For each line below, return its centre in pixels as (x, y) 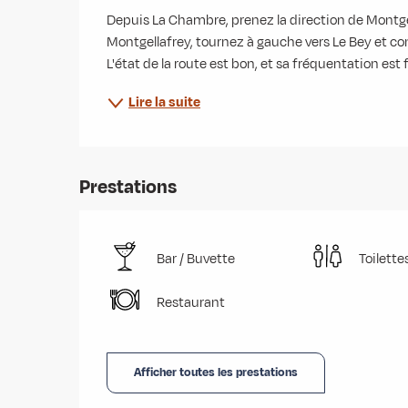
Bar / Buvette (196, 259)
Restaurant (191, 302)
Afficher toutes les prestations (215, 372)
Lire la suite (165, 102)
